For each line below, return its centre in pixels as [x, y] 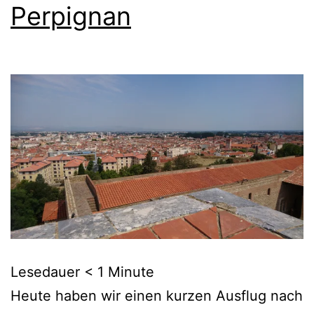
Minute [131, 272]
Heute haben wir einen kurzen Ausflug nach [157, 296]
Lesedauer [45, 272]
